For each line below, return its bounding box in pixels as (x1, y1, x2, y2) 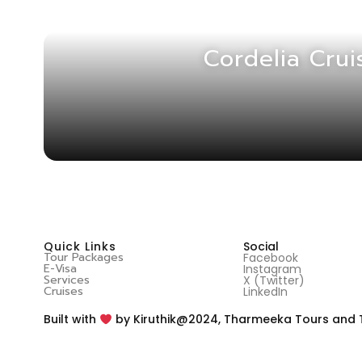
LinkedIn (243, 283, 288, 300)
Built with (43, 311, 99, 328)
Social (243, 238, 280, 255)
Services (43, 271, 90, 288)
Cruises (43, 282, 83, 300)
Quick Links (43, 238, 116, 255)
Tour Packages (43, 248, 124, 266)
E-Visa (43, 259, 77, 277)
